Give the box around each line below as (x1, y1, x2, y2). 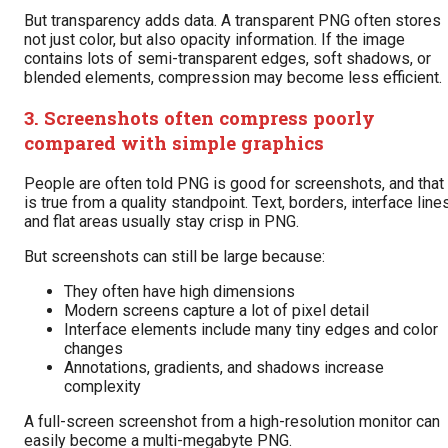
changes (64, 339, 123, 359)
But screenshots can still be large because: (24, 247, 325, 267)
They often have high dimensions (64, 282, 295, 302)
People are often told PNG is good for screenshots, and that (24, 174, 444, 194)
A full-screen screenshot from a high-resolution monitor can (24, 412, 440, 432)
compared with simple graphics (24, 130, 324, 156)
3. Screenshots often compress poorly (24, 105, 375, 131)
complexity (64, 377, 141, 397)
